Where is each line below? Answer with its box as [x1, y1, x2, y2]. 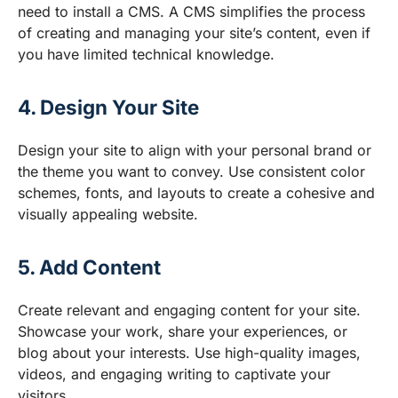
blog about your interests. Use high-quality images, [18, 344, 361, 362]
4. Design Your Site [18, 95, 199, 120]
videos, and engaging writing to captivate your [18, 365, 330, 384]
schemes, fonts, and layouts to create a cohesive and [18, 184, 375, 203]
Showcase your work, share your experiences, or [18, 322, 347, 341]
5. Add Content [18, 255, 161, 280]
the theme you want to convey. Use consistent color [18, 163, 365, 181]
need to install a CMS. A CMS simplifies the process [18, 3, 365, 21]
